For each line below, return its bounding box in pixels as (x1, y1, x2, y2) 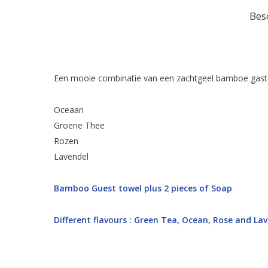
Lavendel (54, 151, 89, 162)
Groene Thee (54, 120, 105, 131)
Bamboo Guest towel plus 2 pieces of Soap (54, 182, 232, 194)
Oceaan (54, 104, 84, 115)
